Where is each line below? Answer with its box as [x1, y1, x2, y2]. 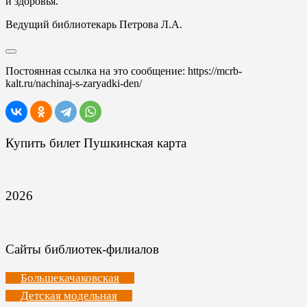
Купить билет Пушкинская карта [5, 135, 186, 150]
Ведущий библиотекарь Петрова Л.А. [5, 19, 182, 30]
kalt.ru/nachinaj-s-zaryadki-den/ [5, 77, 142, 89]
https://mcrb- [188, 65, 242, 77]
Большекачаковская [21, 271, 119, 285]
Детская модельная [21, 289, 117, 303]
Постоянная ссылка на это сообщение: [5, 65, 188, 77]
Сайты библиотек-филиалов [5, 241, 159, 256]
